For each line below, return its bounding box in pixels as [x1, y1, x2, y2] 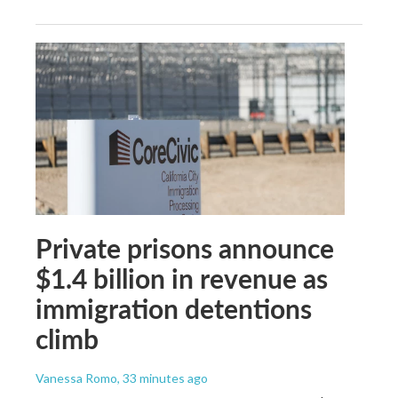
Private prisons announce [36, 228, 334, 267]
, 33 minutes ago [117, 370, 208, 386]
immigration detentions [36, 289, 312, 327]
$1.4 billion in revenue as [36, 259, 328, 297]
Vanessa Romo [36, 370, 117, 386]
